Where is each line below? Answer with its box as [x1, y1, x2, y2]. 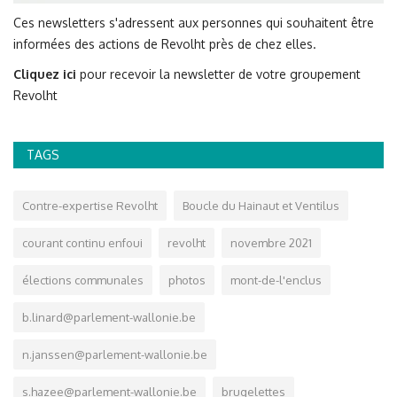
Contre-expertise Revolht [22, 198, 158, 213]
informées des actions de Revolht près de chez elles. [13, 35, 316, 51]
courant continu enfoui [22, 235, 143, 250]
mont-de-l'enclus [230, 272, 322, 287]
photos [168, 272, 206, 287]
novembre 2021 [230, 235, 312, 250]
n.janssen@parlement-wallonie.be [22, 346, 207, 362]
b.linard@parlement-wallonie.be [22, 309, 196, 324]
